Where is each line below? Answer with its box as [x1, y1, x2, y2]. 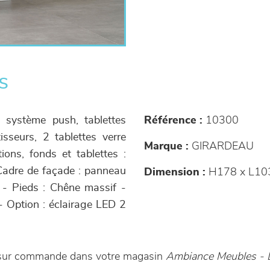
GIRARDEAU [189, 141, 254, 152]
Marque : [144, 141, 189, 152]
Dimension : [144, 167, 206, 178]
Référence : [144, 115, 202, 126]
